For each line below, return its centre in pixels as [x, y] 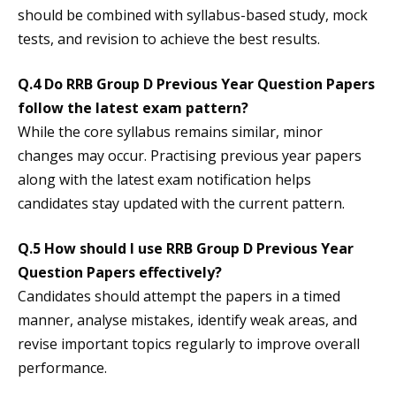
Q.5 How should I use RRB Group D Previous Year [186, 249]
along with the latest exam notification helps [164, 180]
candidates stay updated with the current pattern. [181, 204]
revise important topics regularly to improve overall [189, 344]
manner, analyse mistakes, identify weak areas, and [187, 320]
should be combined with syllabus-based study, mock [193, 15]
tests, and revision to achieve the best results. [169, 39]
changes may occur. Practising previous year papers [190, 156]
